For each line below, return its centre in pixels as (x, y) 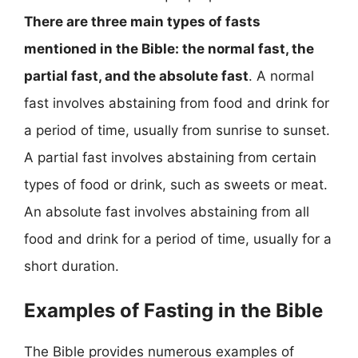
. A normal (281, 76)
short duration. (72, 266)
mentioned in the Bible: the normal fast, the (169, 48)
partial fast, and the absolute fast (136, 76)
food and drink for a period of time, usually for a (178, 239)
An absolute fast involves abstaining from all (167, 211)
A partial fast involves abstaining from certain (170, 157)
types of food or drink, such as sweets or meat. (176, 184)
